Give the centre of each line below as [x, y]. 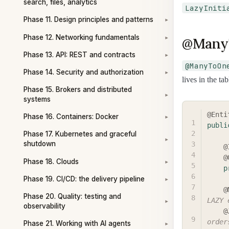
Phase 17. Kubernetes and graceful [80, 134]
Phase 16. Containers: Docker [71, 117]
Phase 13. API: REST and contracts [79, 54]
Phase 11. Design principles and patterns [88, 20]
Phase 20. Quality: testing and [72, 196]
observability [44, 206]
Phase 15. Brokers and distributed [78, 90]
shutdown [40, 144]
